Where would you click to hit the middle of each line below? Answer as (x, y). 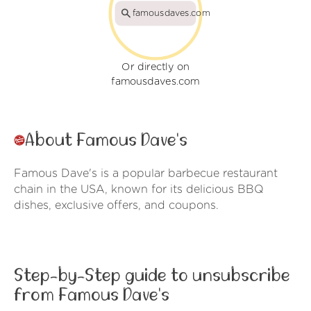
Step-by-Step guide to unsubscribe (152, 276)
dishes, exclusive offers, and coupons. (116, 206)
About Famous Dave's (106, 141)
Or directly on (155, 67)
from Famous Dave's (92, 295)
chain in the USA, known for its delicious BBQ (139, 190)
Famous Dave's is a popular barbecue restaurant (146, 174)
